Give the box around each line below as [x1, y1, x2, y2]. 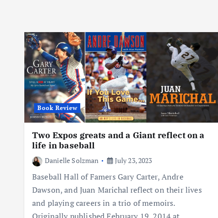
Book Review [37, 104, 77, 112]
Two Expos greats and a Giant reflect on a [32, 130, 205, 141]
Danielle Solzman [45, 156, 99, 165]
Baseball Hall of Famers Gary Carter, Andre [32, 171, 183, 182]
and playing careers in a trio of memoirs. [32, 198, 175, 209]
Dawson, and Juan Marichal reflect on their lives [32, 184, 202, 196]
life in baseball [32, 140, 95, 151]
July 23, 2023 [113, 156, 152, 165]
